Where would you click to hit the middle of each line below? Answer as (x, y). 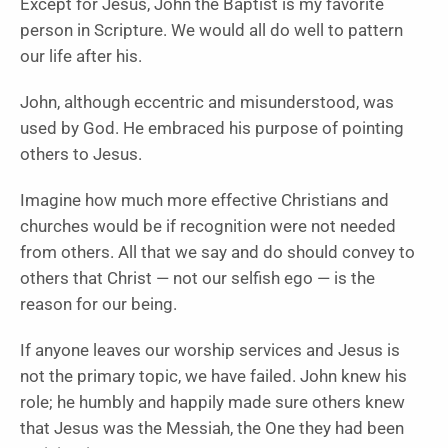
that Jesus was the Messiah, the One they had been (212, 429)
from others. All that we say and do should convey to (217, 253)
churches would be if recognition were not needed (208, 227)
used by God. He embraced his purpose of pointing (212, 129)
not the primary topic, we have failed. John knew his (213, 377)
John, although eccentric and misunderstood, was (207, 103)
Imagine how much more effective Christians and (204, 201)
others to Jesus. (81, 155)
